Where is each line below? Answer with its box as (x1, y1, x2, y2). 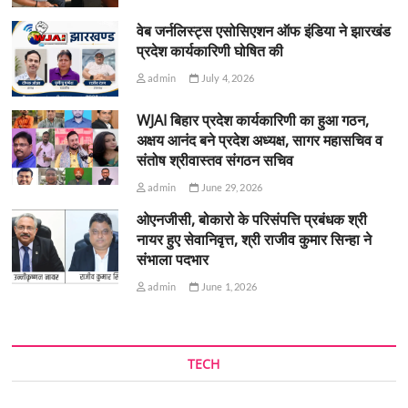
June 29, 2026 (199, 180, 263, 193)
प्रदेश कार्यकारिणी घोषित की (136, 41, 283, 62)
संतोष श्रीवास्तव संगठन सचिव (136, 149, 293, 170)
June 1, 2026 (199, 280, 257, 292)
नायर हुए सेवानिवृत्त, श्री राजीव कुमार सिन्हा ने (136, 229, 372, 250)
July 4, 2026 (199, 72, 254, 85)
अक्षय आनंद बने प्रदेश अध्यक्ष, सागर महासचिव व (136, 129, 382, 150)
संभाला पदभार (136, 249, 209, 270)
